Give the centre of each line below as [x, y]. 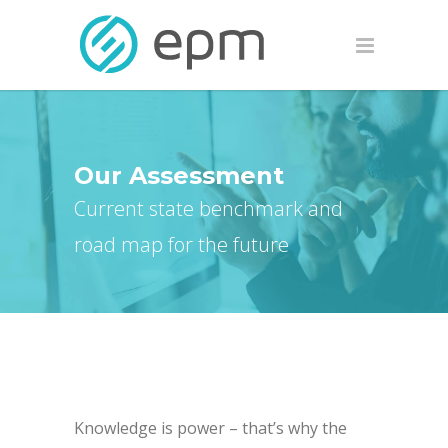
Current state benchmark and [208, 208]
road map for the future [181, 244]
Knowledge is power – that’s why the [210, 428]
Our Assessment [179, 175]
